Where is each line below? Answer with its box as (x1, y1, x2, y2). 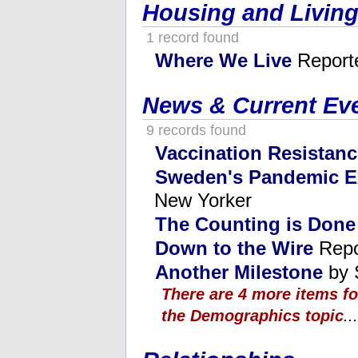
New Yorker (154, 189, 252, 211)
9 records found (142, 121, 246, 138)
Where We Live (155, 49, 292, 71)
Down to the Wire (155, 237, 313, 259)
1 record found (142, 29, 239, 46)
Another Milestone (155, 261, 323, 283)
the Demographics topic (161, 306, 344, 324)
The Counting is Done (155, 213, 356, 235)
